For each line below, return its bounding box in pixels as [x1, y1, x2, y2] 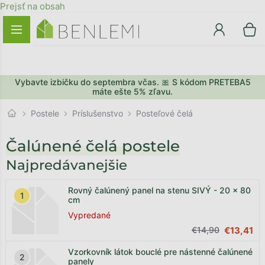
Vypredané [68, 210, 111, 220]
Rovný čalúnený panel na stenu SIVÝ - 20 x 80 [68, 185, 251, 195]
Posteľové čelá [136, 108, 193, 118]
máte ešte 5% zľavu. [92, 86, 173, 96]
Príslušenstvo [72, 108, 123, 118]
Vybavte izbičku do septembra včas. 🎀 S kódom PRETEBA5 [14, 77, 251, 87]
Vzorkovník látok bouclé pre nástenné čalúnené [68, 247, 253, 257]
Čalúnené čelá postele [6, 137, 180, 156]
